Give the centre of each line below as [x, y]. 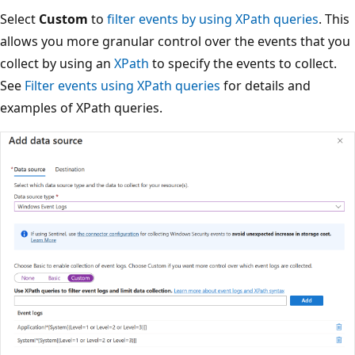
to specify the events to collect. [243, 64]
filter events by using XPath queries [213, 19]
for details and [265, 86]
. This [334, 19]
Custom [63, 19]
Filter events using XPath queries [122, 86]
